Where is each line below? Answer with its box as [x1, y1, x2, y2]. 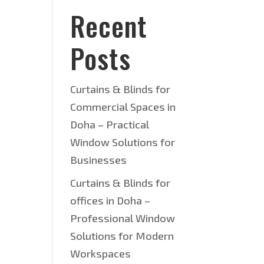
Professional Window [70, 212, 176, 225]
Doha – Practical [70, 118, 150, 131]
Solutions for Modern [70, 229, 174, 242]
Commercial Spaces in [70, 100, 176, 113]
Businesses [70, 153, 127, 166]
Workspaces [70, 247, 131, 260]
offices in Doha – [70, 194, 151, 207]
